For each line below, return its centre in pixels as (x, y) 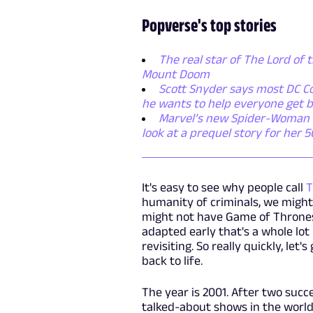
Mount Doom (176, 74)
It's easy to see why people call (224, 188)
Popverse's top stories (210, 25)
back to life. (174, 261)
